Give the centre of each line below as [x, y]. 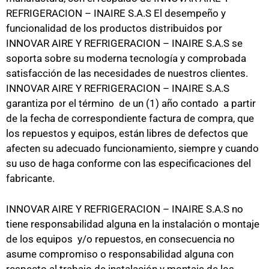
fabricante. [30, 178]
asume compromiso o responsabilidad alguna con [120, 254]
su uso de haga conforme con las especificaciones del [128, 163]
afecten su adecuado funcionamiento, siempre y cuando [132, 148]
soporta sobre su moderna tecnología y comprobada [126, 58]
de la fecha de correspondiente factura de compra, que [130, 118]
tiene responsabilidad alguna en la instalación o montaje [133, 224]
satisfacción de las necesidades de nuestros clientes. [127, 73]
